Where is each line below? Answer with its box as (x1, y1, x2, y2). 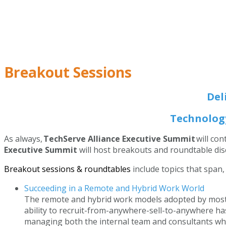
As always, (4, 133, 43, 144)
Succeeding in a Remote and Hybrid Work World (24, 183, 204, 194)
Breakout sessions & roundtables (4, 163, 133, 175)
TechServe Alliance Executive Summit (43, 133, 196, 144)
